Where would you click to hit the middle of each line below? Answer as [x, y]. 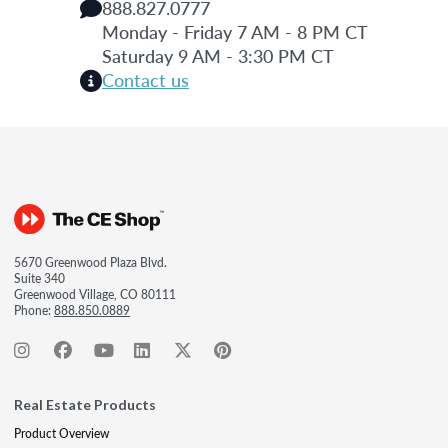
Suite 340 [39, 278]
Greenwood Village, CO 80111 [95, 294]
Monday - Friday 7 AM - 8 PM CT [235, 31]
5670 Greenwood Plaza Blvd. [90, 262]
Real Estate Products [85, 404]
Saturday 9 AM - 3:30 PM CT [218, 55]
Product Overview [61, 433]
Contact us [145, 79]
